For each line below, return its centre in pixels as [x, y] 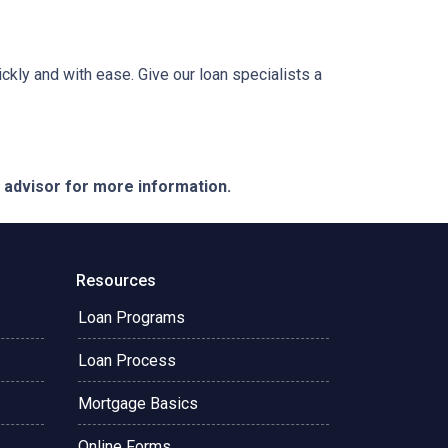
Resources [116, 280]
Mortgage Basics [138, 403]
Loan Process [127, 360]
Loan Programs [131, 317]
